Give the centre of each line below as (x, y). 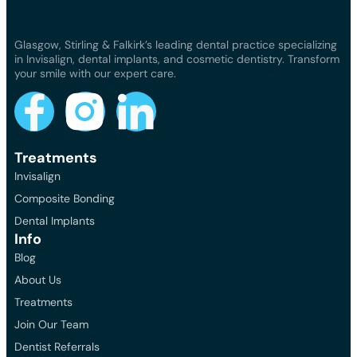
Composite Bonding (65, 198)
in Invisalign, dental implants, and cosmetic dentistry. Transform (177, 59)
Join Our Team (51, 324)
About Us (38, 279)
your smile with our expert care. (95, 73)
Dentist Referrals (57, 346)
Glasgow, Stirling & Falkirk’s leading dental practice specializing (176, 44)
